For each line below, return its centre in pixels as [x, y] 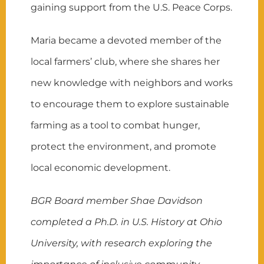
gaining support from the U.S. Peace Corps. [132, 7]
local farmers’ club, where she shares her [126, 61]
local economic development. [101, 167]
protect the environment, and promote [124, 146]
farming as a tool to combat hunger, [115, 125]
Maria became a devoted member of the [126, 40]
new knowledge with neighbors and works [132, 82]
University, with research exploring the [122, 243]
